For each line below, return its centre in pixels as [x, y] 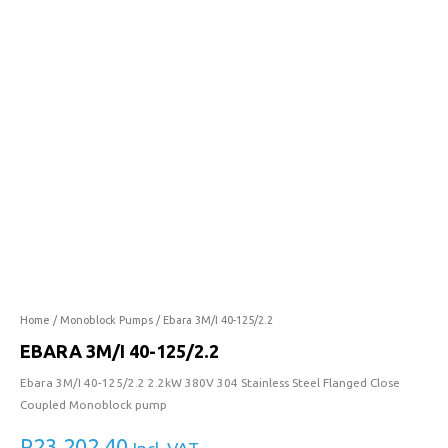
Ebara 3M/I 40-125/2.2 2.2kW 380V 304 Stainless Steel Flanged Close [210, 382]
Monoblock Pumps [106, 320]
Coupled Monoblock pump [93, 404]
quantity [42, 45]
